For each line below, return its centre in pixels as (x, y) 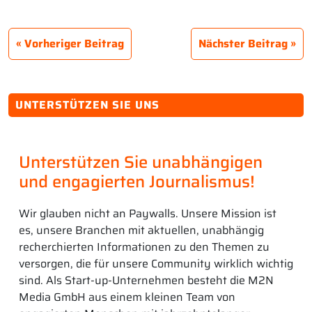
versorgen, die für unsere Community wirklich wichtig (156, 264)
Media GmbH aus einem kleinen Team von (127, 297)
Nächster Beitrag (243, 44)
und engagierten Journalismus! (137, 182)
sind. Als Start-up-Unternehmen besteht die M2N (146, 281)
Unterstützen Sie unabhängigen (141, 163)
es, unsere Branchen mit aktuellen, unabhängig (141, 231)
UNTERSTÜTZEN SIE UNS (87, 105)
